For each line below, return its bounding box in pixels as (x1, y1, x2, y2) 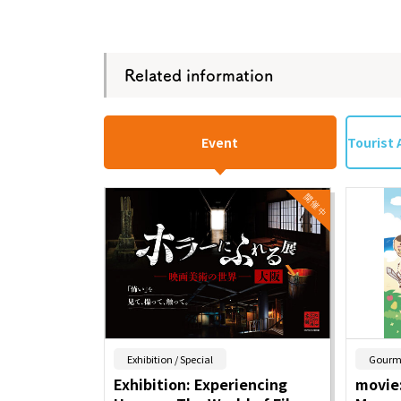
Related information (124, 67, 273, 84)
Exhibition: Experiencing (113, 373, 287, 396)
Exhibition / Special (126, 352, 213, 367)
